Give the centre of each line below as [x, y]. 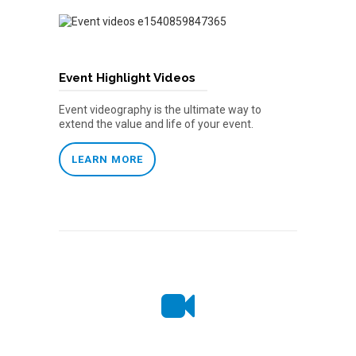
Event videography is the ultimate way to [160, 109]
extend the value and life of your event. [156, 124]
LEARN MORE [107, 159]
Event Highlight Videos [127, 77]
